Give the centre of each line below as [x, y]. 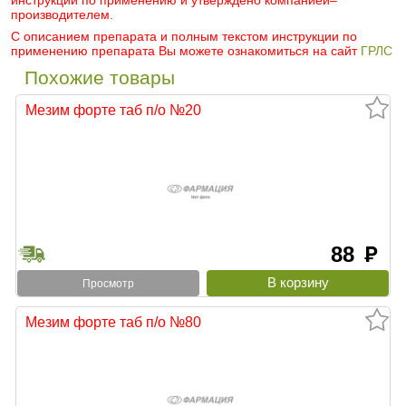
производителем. [62, 15]
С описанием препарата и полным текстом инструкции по [184, 37]
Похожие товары [100, 78]
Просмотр [108, 283]
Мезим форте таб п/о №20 [113, 110]
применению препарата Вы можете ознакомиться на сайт [186, 51]
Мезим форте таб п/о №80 [113, 321]
